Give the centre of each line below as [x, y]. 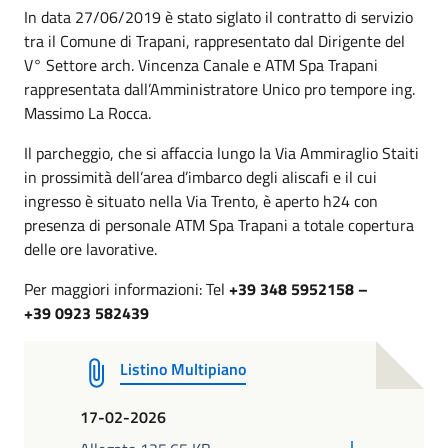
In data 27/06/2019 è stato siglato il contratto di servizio [218, 17]
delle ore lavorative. [90, 249]
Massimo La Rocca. [87, 113]
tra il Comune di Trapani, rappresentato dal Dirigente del [214, 41]
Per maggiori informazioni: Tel [126, 289]
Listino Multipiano [183, 369]
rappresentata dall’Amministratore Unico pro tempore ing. [219, 89]
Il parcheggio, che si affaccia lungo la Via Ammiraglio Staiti [221, 153]
